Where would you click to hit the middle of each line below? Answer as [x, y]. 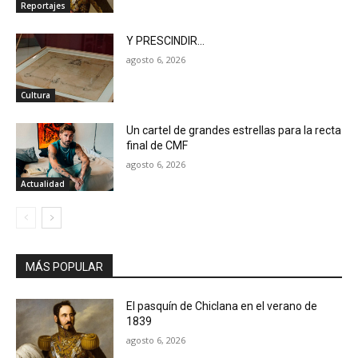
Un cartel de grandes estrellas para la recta [234, 130]
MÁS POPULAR [64, 267]
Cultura [36, 95]
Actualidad [43, 184]
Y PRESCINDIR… [166, 41]
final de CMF [157, 145]
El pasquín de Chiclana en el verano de [222, 306]
